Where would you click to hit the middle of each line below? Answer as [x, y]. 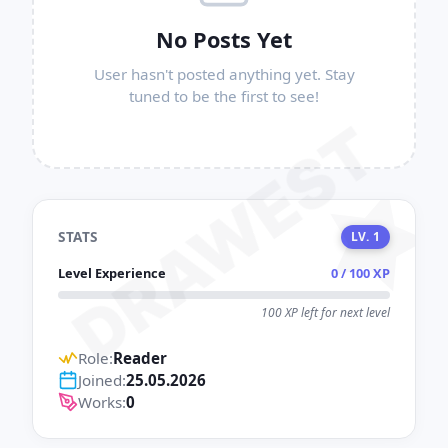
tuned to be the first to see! [224, 96]
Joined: [102, 380]
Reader [140, 358]
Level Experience [112, 273]
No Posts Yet [224, 39]
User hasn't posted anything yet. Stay [224, 74]
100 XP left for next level [325, 312]
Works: [102, 402]
